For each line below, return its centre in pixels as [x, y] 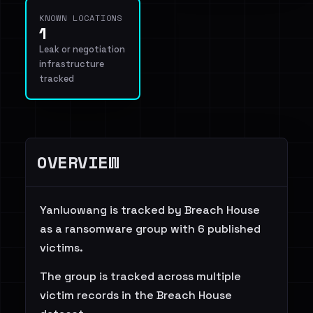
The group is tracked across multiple [140, 276]
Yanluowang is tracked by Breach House [150, 210]
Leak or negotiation [82, 49]
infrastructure [72, 64]
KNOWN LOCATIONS [81, 18]
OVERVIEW [78, 162]
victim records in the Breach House [136, 295]
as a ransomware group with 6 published [150, 229]
